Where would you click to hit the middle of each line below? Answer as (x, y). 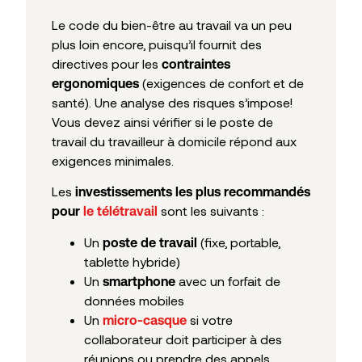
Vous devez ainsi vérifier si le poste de (162, 121)
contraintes (196, 63)
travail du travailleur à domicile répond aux (174, 141)
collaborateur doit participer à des (183, 339)
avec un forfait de (228, 280)
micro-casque (145, 320)
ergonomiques (95, 83)
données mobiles (134, 300)
